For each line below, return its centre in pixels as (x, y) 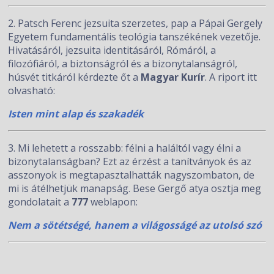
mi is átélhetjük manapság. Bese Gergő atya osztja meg (135, 188)
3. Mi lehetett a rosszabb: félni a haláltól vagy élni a (125, 148)
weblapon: (113, 202)
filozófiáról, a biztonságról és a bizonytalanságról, (123, 64)
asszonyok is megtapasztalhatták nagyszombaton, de (131, 175)
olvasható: (32, 91)
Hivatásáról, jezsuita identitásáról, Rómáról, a (112, 50)
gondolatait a (40, 202)
